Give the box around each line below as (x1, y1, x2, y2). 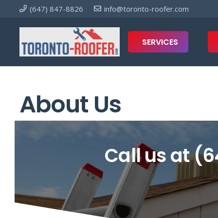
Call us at (105, 142, 194, 168)
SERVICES (142, 36, 179, 48)
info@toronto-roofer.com (104, 4, 189, 14)
